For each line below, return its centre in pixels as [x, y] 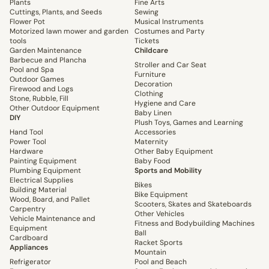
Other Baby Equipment [174, 152]
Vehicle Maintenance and [53, 219]
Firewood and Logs [41, 89]
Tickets [147, 41]
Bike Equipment [161, 195]
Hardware [26, 152]
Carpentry [28, 209]
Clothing [149, 94]
